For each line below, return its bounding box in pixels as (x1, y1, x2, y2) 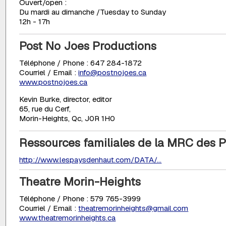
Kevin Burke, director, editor (19, 94, 112, 104)
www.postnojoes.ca (19, 77, 88, 87)
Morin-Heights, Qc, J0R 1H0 (19, 114, 116, 124)
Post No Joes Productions (19, 38, 157, 54)
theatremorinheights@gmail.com (78, 203, 189, 213)
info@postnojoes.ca (78, 68, 147, 78)
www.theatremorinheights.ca (19, 213, 116, 223)
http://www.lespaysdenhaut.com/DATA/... (19, 155, 162, 165)
